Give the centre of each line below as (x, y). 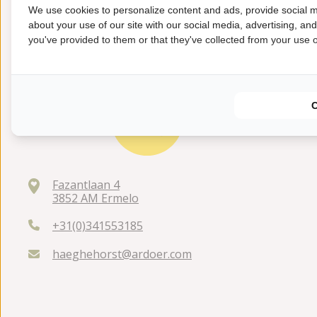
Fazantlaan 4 (86, 184)
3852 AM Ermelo (96, 198)
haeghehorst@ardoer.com (122, 254)
